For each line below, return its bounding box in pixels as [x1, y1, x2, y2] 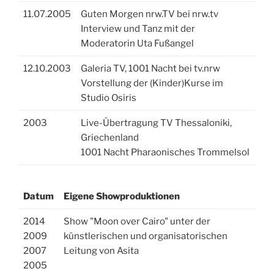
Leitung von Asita [64, 245, 139, 257]
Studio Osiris [81, 92, 136, 104]
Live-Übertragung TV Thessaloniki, [81, 117, 232, 129]
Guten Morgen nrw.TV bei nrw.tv [81, 9, 218, 20]
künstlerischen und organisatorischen [64, 231, 228, 242]
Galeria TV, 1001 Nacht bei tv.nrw [81, 63, 220, 75]
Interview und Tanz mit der [81, 23, 195, 35]
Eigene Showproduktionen [64, 191, 180, 202]
